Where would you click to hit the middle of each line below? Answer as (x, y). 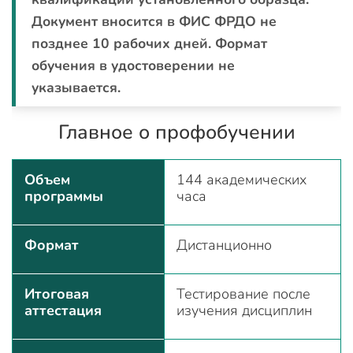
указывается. (76, 87)
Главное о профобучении (176, 132)
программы (64, 196)
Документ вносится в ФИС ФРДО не (154, 21)
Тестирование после (243, 294)
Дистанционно (224, 245)
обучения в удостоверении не (133, 65)
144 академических (242, 179)
